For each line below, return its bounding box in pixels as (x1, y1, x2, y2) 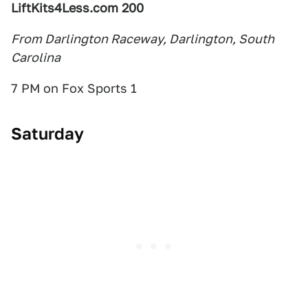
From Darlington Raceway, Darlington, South (11, 32, 274, 47)
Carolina (11, 50, 60, 65)
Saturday (11, 124, 84, 144)
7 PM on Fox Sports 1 (11, 81, 137, 96)
